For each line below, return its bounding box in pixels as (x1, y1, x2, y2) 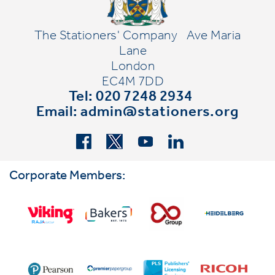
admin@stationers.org (80, 106, 239, 122)
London (111, 61, 155, 75)
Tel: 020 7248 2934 (68, 91, 193, 106)
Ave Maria (187, 31, 241, 44)
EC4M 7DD (102, 77, 164, 90)
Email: (36, 106, 81, 122)
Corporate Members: (9, 171, 125, 184)
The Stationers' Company (34, 31, 177, 44)
